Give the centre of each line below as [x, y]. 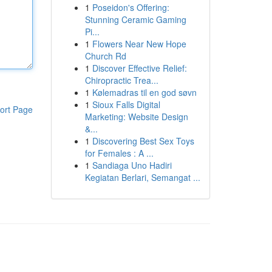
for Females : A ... [119, 153]
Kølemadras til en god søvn [144, 92]
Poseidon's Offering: [131, 7]
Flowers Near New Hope [139, 44]
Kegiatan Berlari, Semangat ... [142, 177]
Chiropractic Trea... [121, 80]
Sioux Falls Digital [126, 104]
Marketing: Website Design [136, 117]
